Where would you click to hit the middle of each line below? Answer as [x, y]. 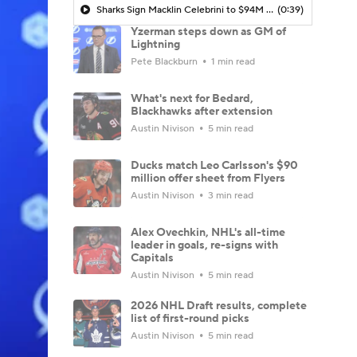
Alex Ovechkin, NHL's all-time [208, 232]
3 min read [229, 195]
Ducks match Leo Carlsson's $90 [214, 165]
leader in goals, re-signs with [204, 245]
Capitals [152, 258]
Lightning [155, 44]
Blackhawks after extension [202, 111]
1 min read [232, 61]
